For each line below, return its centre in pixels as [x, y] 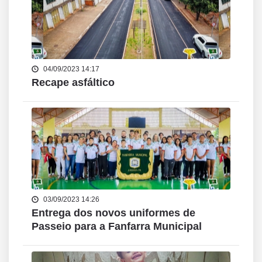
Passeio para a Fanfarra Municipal [117, 226]
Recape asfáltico [73, 82]
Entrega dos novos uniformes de [113, 213]
